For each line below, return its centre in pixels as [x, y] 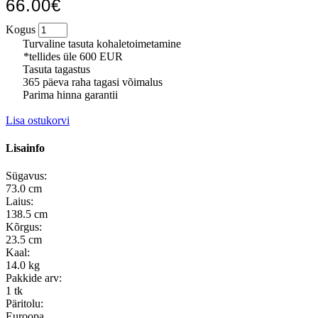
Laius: [20, 202]
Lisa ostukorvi [38, 120]
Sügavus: [26, 176]
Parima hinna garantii [69, 94]
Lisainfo [25, 148]
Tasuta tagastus [55, 69]
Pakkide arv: [34, 278]
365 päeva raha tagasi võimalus [91, 82]
